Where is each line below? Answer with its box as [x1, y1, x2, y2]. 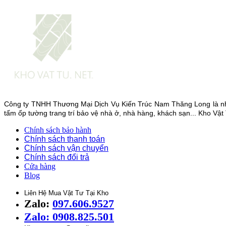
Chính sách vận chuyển [24, 144, 108, 153]
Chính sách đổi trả [24, 153, 89, 162]
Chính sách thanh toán [24, 135, 105, 144]
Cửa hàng [24, 162, 55, 171]
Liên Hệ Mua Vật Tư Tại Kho [24, 189, 108, 197]
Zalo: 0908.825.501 [24, 210, 114, 223]
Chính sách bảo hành [24, 126, 91, 135]
